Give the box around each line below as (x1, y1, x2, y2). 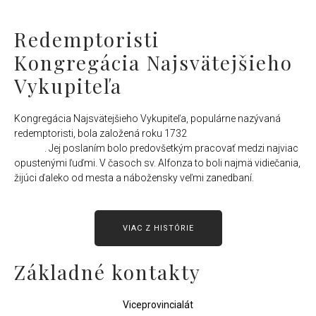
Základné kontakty (14, 258, 201, 285)
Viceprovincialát (123, 298, 193, 310)
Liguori (14, 142, 44, 154)
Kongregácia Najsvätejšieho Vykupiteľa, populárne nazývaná (14, 113, 281, 125)
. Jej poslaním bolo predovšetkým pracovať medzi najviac (44, 142, 298, 154)
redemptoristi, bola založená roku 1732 (14, 128, 189, 140)
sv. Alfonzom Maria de (189, 128, 288, 140)
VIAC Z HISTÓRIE (122, 223, 194, 233)
